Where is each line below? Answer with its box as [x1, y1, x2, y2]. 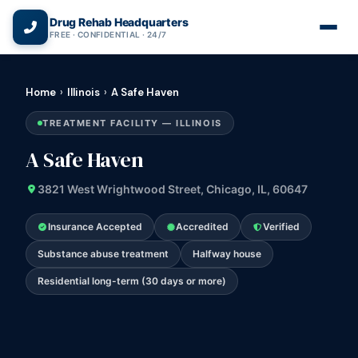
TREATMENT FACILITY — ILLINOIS [42, 117, 222, 129]
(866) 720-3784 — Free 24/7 [110, 7, 261, 20]
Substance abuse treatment [38, 248, 169, 260]
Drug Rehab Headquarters [50, 14, 189, 29]
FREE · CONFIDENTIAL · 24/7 [50, 29, 167, 39]
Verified [262, 221, 300, 233]
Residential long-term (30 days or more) [38, 275, 226, 287]
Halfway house [193, 248, 261, 260]
